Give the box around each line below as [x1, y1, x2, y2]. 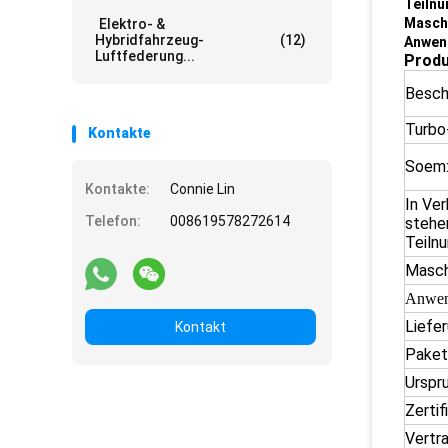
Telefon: [85, 213, 141, 229]
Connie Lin [170, 181, 235, 197]
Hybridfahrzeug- [95, 32, 204, 48]
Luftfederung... [95, 48, 195, 64]
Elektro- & [95, 16, 165, 32]
